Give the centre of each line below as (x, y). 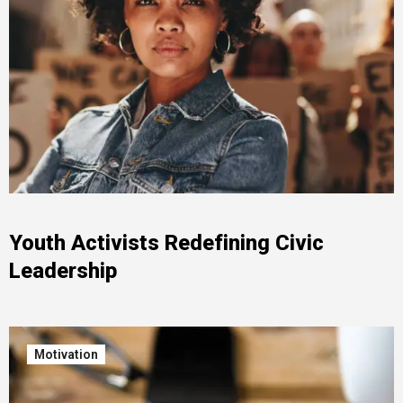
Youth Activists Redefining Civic (166, 243)
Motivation (66, 354)
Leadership (63, 271)
